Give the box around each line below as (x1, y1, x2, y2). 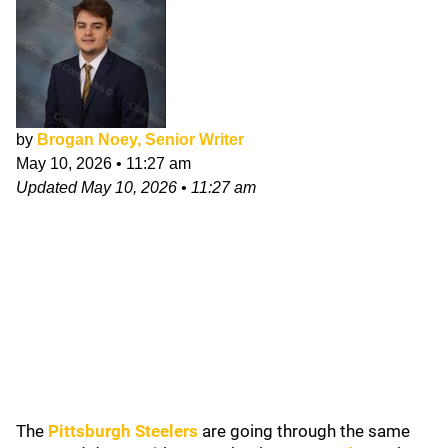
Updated (16, 179, 81, 196)
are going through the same (202, 421, 410, 441)
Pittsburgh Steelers (48, 421, 198, 441)
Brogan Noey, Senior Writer (37, 131, 244, 148)
